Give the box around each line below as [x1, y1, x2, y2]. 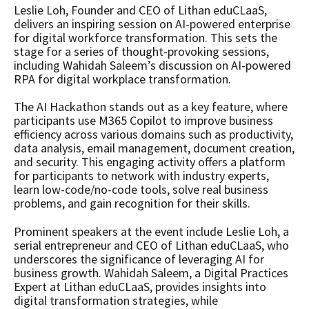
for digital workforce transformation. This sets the [14, 29, 277, 46]
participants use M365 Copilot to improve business [14, 112, 273, 128]
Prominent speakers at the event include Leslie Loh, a [14, 223, 289, 239]
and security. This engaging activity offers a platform [14, 153, 286, 170]
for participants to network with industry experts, [14, 167, 269, 183]
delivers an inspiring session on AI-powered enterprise [14, 15, 290, 32]
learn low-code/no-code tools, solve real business [14, 181, 268, 197]
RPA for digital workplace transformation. [14, 70, 231, 87]
